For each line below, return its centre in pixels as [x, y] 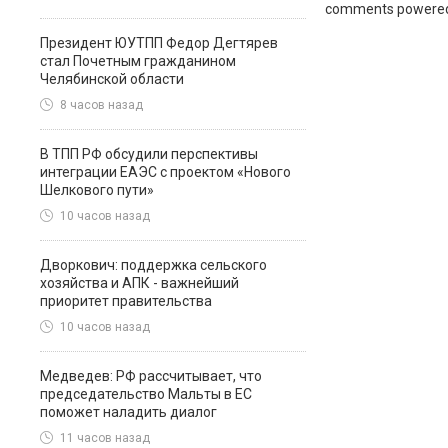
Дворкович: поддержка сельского [153, 265]
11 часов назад [105, 438]
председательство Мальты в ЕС [146, 394]
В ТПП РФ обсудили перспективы [149, 154]
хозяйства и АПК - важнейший [139, 283]
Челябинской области [112, 79]
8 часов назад [101, 105]
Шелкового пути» [97, 190]
